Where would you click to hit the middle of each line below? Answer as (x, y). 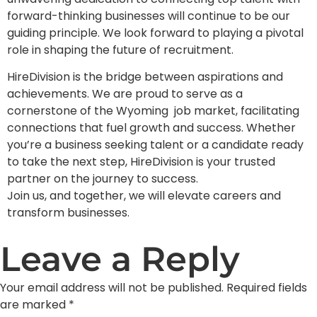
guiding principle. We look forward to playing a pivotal (155, 33)
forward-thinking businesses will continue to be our (149, 16)
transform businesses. (68, 213)
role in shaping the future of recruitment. (120, 50)
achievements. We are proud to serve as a (125, 94)
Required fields (267, 287)
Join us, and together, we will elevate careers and (144, 196)
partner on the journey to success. (103, 179)
